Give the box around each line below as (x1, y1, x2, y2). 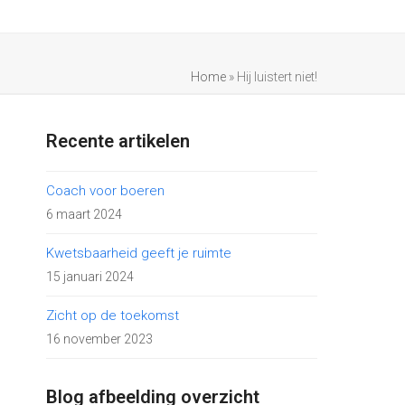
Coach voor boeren (46, 183, 165, 199)
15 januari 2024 (46, 269, 134, 284)
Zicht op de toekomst (46, 307, 179, 324)
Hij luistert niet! (237, 70, 317, 84)
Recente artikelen (46, 130, 190, 152)
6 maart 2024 (46, 207, 122, 221)
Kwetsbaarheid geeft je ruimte (46, 245, 231, 261)
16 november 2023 (46, 332, 153, 346)
